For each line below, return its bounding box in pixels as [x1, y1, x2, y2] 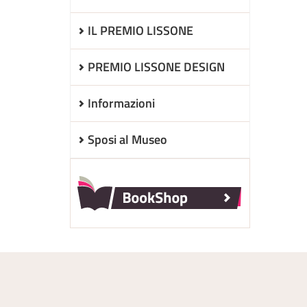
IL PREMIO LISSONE [88, 21, 193, 40]
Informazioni [88, 94, 155, 112]
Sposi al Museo [88, 130, 167, 149]
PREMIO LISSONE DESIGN [88, 58, 225, 76]
